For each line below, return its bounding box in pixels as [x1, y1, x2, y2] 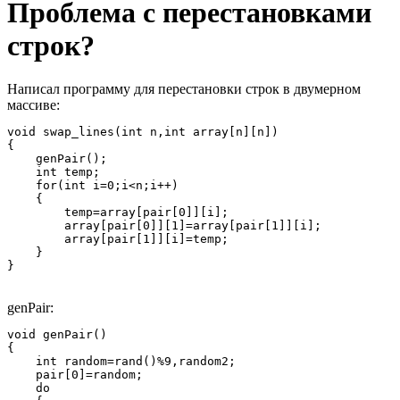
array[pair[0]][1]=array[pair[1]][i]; [7, 219, 321, 233]
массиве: [7, 97, 60, 113]
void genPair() [7, 328, 107, 342]
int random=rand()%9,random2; [7, 354, 236, 369]
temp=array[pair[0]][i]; [7, 205, 229, 220]
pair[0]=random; [7, 368, 143, 382]
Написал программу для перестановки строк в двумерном [7, 81, 361, 97]
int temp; [7, 165, 100, 179]
